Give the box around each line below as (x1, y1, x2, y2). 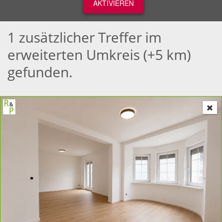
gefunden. (7, 62, 72, 81)
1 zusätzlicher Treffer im (7, 28, 162, 47)
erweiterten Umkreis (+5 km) (7, 45, 191, 64)
